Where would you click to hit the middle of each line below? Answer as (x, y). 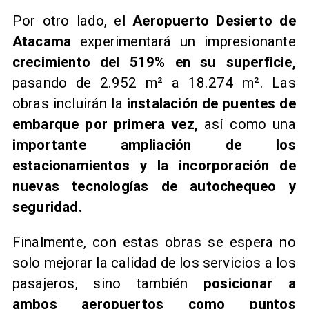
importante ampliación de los (154, 145)
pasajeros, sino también (108, 283)
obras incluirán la (69, 104)
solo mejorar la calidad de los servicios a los (154, 262)
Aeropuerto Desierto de (214, 21)
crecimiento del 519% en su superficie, (154, 62)
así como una (250, 124)
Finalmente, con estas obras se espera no (154, 242)
